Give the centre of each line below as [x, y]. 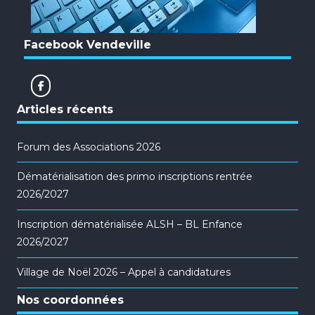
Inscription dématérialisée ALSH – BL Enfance [130, 225]
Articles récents [65, 110]
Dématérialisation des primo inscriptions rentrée [135, 177]
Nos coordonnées [71, 300]
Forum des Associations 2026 [89, 147]
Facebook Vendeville [88, 44]
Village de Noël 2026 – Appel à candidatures [124, 272]
